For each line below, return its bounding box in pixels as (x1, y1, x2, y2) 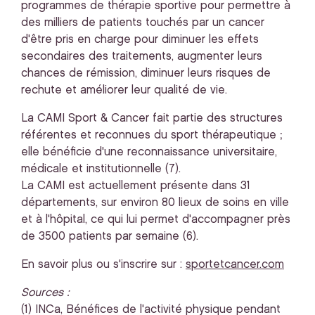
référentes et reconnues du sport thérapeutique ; (21, 130, 283, 141)
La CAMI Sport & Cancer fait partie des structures (21, 113, 283, 124)
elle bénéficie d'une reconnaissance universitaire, (21, 147, 277, 157)
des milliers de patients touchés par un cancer (21, 18, 264, 28)
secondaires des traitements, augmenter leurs (21, 51, 262, 62)
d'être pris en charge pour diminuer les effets (21, 34, 259, 45)
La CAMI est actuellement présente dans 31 (21, 181, 250, 191)
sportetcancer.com (186, 259, 284, 270)
